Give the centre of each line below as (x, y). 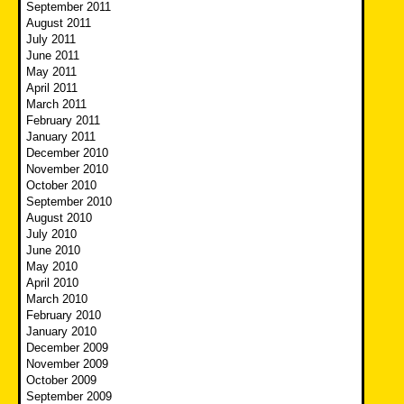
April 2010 (52, 282)
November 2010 (67, 169)
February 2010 (64, 315)
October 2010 (61, 185)
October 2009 (61, 380)
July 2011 (51, 39)
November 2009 (67, 363)
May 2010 (52, 266)
